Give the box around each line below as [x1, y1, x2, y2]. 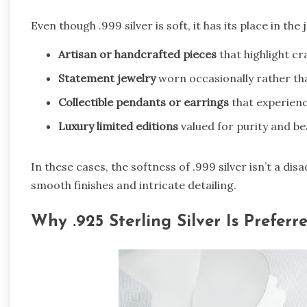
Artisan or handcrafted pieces [58, 47, 217, 62]
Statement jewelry [58, 71, 156, 86]
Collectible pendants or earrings [58, 95, 229, 110]
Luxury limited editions [58, 119, 178, 134]
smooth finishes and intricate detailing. [31, 178, 236, 193]
